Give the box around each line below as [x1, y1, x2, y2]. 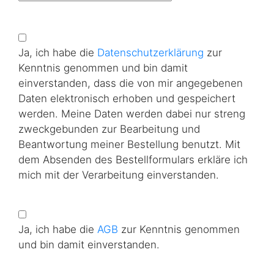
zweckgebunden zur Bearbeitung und [18, 123, 200, 135]
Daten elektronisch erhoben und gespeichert [18, 92, 235, 105]
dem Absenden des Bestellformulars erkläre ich [18, 154, 248, 166]
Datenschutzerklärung [97, 46, 204, 59]
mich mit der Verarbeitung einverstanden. [18, 169, 219, 181]
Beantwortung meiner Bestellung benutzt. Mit [18, 138, 240, 150]
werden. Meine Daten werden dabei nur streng [18, 108, 245, 120]
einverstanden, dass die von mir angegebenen [18, 77, 243, 89]
